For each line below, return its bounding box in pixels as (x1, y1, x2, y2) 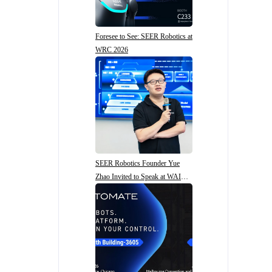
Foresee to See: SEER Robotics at (95, 32, 192, 41)
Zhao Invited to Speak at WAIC (95, 172, 186, 181)
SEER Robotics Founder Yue (95, 159, 180, 168)
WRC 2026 (95, 46, 128, 54)
